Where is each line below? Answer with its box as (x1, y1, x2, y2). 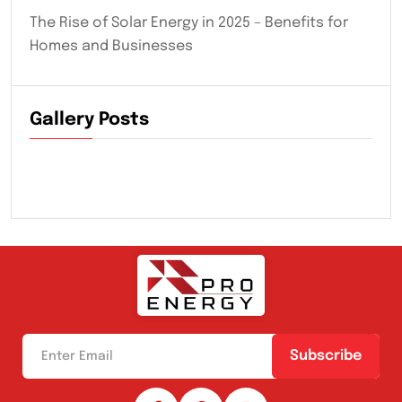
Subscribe (290, 348, 362, 364)
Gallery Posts (30, 110, 149, 130)
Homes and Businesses (30, 38, 193, 54)
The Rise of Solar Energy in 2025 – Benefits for (30, 14, 348, 31)
